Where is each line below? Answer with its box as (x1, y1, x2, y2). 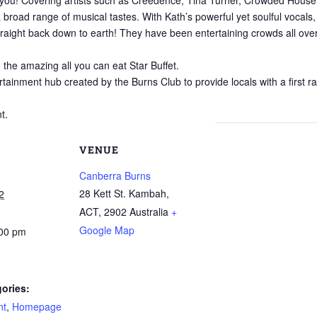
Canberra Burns (79, 168, 151, 183)
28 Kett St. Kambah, (79, 186, 169, 200)
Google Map (79, 223, 134, 237)
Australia (129, 204, 168, 219)
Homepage (12, 299, 62, 313)
